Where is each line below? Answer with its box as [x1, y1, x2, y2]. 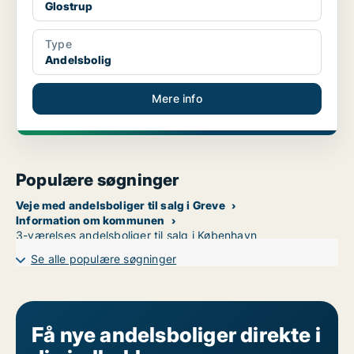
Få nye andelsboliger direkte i [32, 322, 321, 348]
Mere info [152, 92, 202, 106]
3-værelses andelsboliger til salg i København [16, 228, 257, 243]
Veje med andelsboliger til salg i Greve [16, 198, 225, 213]
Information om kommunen [16, 213, 165, 228]
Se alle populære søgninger [31, 252, 177, 266]
